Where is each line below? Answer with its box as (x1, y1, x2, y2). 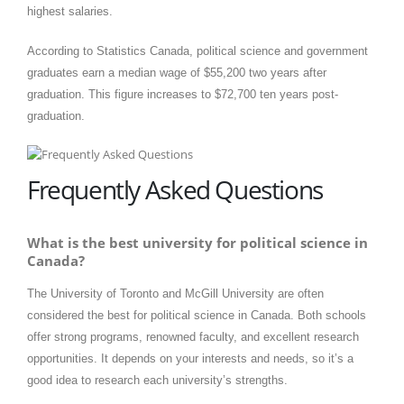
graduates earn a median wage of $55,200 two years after (27, 65, 326, 79)
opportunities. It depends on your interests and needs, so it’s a (27, 352, 353, 366)
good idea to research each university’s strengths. (27, 373, 288, 388)
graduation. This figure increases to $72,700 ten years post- (27, 87, 338, 101)
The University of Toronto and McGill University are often (27, 287, 324, 301)
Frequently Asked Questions (27, 171, 323, 207)
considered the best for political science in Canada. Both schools (27, 308, 366, 323)
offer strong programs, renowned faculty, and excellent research (27, 330, 359, 344)
